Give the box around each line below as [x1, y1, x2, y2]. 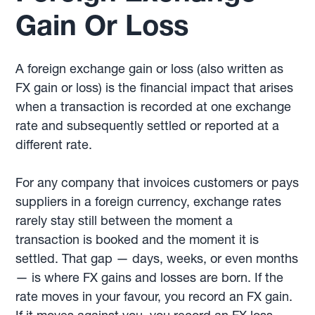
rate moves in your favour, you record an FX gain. [15, 288, 293, 304]
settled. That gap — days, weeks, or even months [15, 250, 299, 266]
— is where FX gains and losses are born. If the [15, 269, 284, 285]
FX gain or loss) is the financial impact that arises [15, 79, 294, 96]
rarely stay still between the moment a [15, 212, 233, 229]
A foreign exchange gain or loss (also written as [15, 60, 284, 77]
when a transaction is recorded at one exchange [15, 98, 292, 115]
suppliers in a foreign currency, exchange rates [15, 193, 282, 210]
